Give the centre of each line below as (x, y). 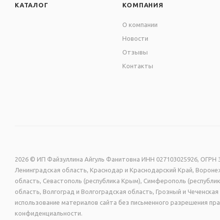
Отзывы (135, 52)
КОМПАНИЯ (143, 5)
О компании (140, 25)
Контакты (138, 66)
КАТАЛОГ (32, 5)
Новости (136, 39)
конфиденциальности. (49, 213)
